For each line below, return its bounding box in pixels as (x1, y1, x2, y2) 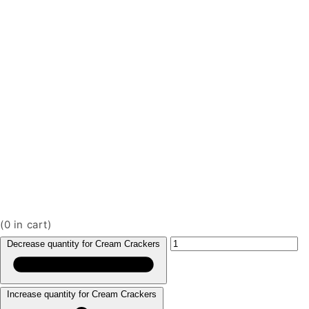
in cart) (10, 217, 52, 231)
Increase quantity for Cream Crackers (7, 289, 157, 300)
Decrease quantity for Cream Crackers (7, 238, 160, 249)
